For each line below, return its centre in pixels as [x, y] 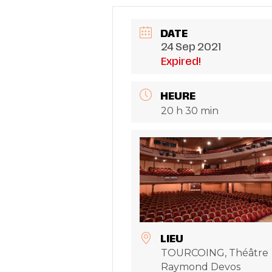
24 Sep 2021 [191, 48]
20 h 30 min [189, 111]
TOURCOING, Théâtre [214, 253]
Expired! [181, 62]
